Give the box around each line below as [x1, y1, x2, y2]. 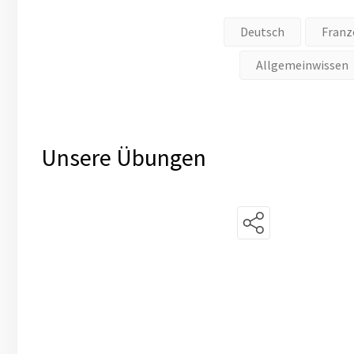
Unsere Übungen [41, 142, 206, 173]
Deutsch [239, 24, 284, 40]
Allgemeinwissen [255, 57, 348, 73]
